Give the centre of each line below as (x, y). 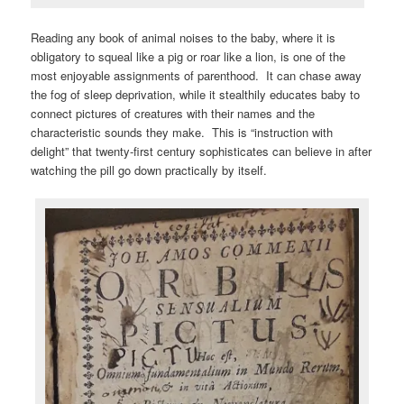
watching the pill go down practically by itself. (149, 170)
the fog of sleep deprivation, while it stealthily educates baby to (196, 94)
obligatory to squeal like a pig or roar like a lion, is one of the (188, 56)
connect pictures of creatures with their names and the (173, 113)
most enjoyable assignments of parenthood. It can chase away (197, 75)
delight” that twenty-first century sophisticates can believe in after (202, 151)
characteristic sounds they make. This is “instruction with (182, 132)
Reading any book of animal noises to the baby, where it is (184, 37)
